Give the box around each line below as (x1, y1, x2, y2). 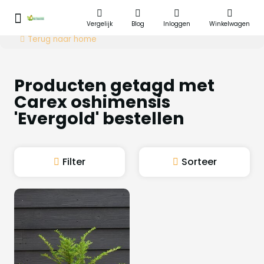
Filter (62, 155, 85, 169)
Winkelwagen (209, 19, 250, 28)
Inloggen (163, 19, 190, 28)
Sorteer (181, 155, 217, 169)
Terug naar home (28, 34, 97, 45)
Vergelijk (87, 19, 113, 28)
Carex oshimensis (14, 90, 170, 114)
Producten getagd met (14, 74, 214, 97)
